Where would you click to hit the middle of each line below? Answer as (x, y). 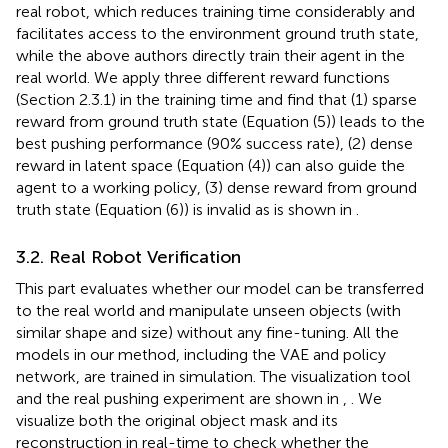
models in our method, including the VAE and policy (201, 354)
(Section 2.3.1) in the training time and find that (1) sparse (216, 99)
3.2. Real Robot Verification (128, 256)
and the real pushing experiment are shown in (179, 398)
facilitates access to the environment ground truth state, (217, 33)
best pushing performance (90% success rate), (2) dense (214, 143)
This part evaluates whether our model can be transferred (220, 288)
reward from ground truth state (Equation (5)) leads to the (220, 121)
